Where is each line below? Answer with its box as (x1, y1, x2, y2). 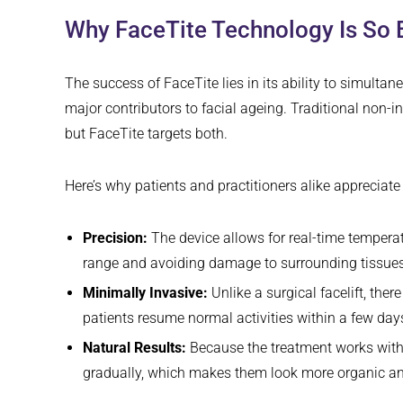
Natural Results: (83, 339, 186, 357)
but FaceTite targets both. (65, 125, 228, 143)
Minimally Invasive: (83, 284, 208, 302)
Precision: (83, 229, 148, 247)
